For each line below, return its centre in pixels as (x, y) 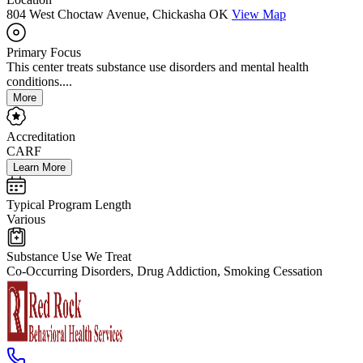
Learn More (39, 168)
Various (26, 220)
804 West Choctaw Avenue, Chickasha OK (117, 15)
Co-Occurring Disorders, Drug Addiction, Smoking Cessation (164, 271)
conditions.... (39, 82)
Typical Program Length (69, 205)
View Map (259, 15)
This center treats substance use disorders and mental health (158, 67)
